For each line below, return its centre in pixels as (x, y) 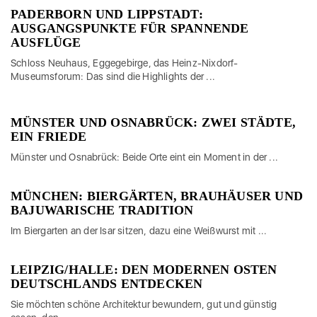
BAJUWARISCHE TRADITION (102, 210)
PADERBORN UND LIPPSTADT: (107, 14)
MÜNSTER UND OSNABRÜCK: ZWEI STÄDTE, (154, 122)
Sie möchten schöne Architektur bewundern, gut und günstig (144, 304)
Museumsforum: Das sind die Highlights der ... (113, 76)
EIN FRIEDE (48, 136)
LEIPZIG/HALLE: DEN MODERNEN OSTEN (144, 269)
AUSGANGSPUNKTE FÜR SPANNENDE (130, 28)
